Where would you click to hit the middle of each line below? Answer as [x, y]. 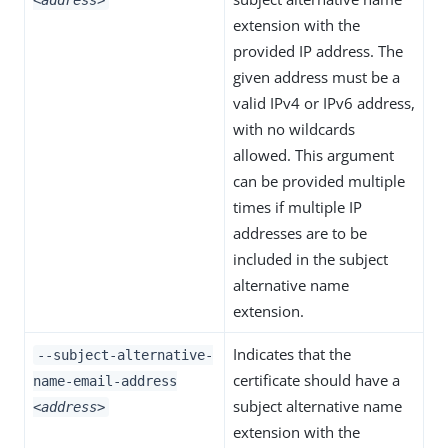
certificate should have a [316, 380]
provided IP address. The [318, 51]
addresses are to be [300, 233]
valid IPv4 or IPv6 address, [324, 103]
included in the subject [310, 259]
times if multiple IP [297, 207]
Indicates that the [292, 354]
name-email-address [105, 381]
